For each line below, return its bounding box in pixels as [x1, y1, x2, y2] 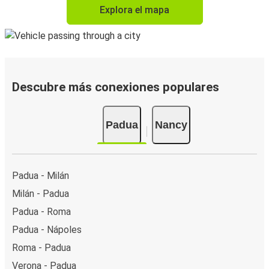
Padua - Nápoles [12, 224, 82, 236]
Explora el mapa [100, 4, 169, 16]
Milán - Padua [12, 188, 69, 200]
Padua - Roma [12, 206, 71, 218]
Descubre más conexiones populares [12, 80, 219, 95]
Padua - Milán [12, 170, 69, 182]
